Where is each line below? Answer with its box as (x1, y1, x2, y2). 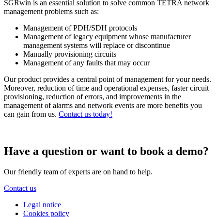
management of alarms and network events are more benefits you (4, 101, 202, 110)
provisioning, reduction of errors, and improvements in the (4, 93, 181, 101)
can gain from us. (4, 110, 59, 119)
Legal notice (23, 201, 61, 209)
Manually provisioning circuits (23, 50, 116, 59)
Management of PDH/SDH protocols (23, 24, 137, 32)
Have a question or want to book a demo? (4, 145, 209, 158)
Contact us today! (59, 110, 112, 119)
